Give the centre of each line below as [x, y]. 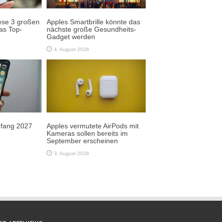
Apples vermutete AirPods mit [93, 126]
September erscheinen [82, 140]
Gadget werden [71, 36]
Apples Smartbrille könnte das [93, 22]
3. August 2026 [72, 153]
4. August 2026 [72, 49]
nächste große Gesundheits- [91, 29]
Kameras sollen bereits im [87, 133]
